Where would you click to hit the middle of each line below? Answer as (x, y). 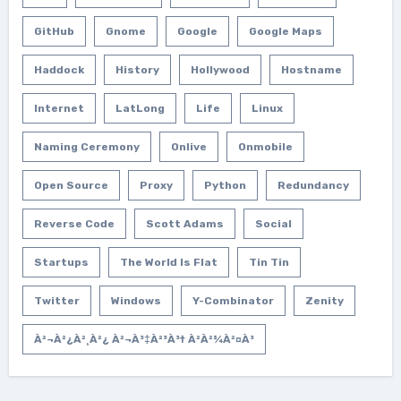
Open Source (71, 185)
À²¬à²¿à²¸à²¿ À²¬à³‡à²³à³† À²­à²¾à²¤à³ (144, 339)
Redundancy (313, 185)
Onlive (188, 146)
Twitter (56, 300)
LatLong (140, 108)
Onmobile (265, 146)
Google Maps (285, 31)
